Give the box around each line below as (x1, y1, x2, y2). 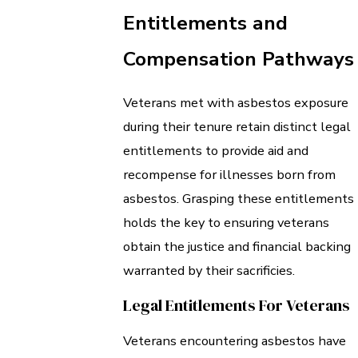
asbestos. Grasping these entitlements (123, 189, 354, 208)
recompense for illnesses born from (123, 165, 336, 184)
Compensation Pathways (123, 46, 354, 74)
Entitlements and (123, 10, 288, 38)
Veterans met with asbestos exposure (123, 93, 348, 112)
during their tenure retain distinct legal (123, 117, 351, 136)
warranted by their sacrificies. (123, 261, 295, 280)
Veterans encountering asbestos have (123, 331, 346, 350)
